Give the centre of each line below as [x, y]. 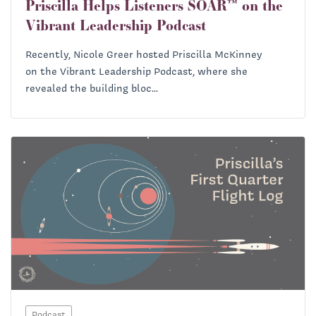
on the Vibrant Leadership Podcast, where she [136, 71]
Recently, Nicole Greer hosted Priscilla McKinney [144, 54]
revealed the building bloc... [92, 88]
